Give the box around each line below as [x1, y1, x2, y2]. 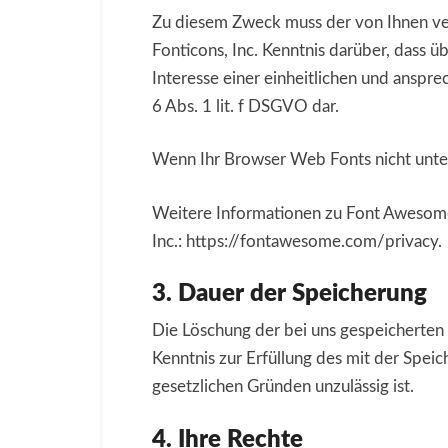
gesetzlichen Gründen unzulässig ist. [152, 378, 414, 395]
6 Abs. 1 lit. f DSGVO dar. [152, 97, 339, 115]
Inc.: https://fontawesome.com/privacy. [152, 232, 442, 250]
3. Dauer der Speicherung [152, 282, 427, 306]
